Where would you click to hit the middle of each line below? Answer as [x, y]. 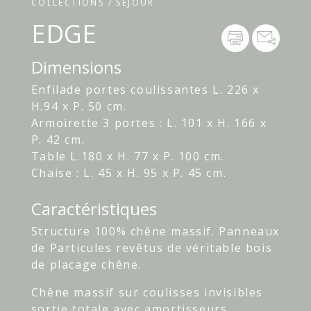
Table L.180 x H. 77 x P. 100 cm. [128, 156]
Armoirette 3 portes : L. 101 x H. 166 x [149, 123]
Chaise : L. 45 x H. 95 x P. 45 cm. [129, 173]
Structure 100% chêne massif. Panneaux [155, 231]
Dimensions [76, 67]
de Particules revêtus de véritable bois [152, 247]
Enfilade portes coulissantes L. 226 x [145, 89]
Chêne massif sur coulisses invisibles [147, 292]
